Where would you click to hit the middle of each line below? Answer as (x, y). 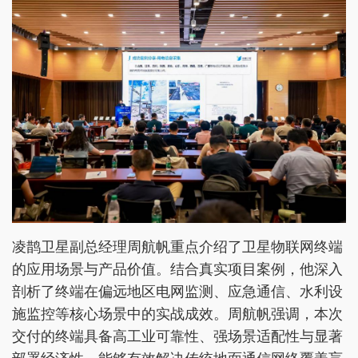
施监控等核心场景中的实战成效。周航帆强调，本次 (177, 314)
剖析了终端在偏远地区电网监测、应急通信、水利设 (177, 292)
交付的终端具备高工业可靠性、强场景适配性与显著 (177, 337)
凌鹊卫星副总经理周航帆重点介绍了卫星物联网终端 (177, 247)
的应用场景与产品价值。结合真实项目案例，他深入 (177, 270)
